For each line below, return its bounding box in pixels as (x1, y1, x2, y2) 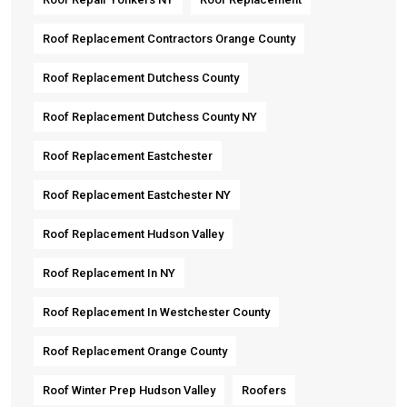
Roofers (242, 382, 286, 397)
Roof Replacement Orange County (43, 343, 227, 358)
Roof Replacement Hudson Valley (43, 226, 223, 241)
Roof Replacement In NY (43, 265, 175, 280)
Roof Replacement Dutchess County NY (43, 109, 257, 124)
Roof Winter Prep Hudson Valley (43, 382, 215, 397)
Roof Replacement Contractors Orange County (43, 31, 295, 45)
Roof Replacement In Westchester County (43, 304, 270, 319)
